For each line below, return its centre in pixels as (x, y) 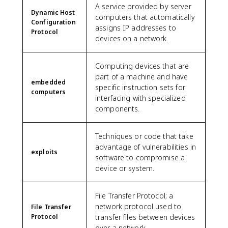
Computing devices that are (142, 66)
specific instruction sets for (140, 87)
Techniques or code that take (144, 136)
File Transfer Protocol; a (134, 195)
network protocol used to (138, 206)
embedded (49, 82)
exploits (45, 152)
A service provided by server (143, 6)
